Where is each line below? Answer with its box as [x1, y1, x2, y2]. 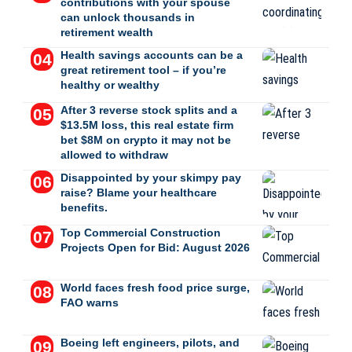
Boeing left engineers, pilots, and [60, 335, 240, 349]
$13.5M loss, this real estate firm [60, 118, 233, 131]
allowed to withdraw [60, 148, 168, 161]
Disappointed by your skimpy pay [60, 170, 241, 184]
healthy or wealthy [60, 78, 159, 91]
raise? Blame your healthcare [60, 185, 217, 199]
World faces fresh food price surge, [60, 280, 250, 294]
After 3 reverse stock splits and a [60, 103, 237, 116]
